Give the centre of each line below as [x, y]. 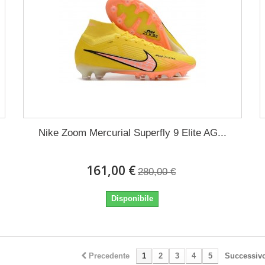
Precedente [109, 256]
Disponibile [132, 198]
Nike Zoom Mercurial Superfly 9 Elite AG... [132, 133]
